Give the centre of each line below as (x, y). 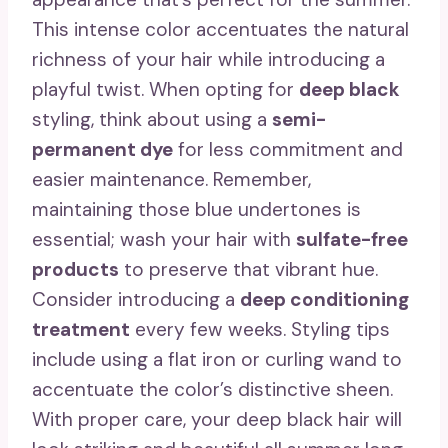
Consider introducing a (136, 299)
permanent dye (102, 149)
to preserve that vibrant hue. (248, 269)
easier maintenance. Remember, (171, 179)
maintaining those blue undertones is (196, 209)
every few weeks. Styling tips (260, 329)
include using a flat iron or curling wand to (217, 359)
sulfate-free (352, 239)
